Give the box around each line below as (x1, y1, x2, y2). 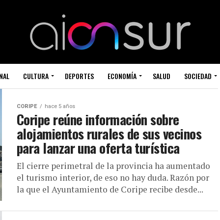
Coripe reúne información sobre (17, 110, 179, 129)
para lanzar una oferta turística (17, 138, 180, 158)
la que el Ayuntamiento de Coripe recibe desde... (17, 184, 203, 195)
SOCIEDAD (184, 71, 212, 81)
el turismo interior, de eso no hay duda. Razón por (17, 172, 209, 183)
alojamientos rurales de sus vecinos (17, 124, 201, 143)
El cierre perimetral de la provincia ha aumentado (17, 160, 210, 171)
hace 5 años (45, 103, 75, 110)
